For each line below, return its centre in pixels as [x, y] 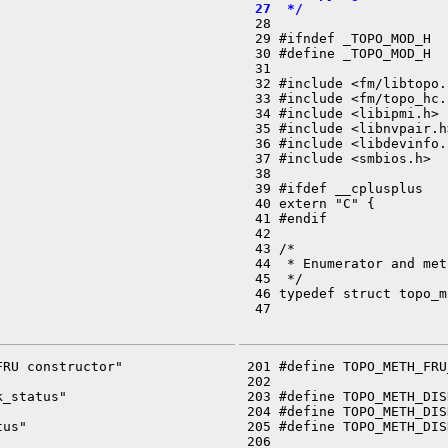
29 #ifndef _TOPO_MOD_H [335, 38]
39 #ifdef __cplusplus [331, 188]
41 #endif [283, 218]
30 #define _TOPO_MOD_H [335, 53]
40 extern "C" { [307, 203]
